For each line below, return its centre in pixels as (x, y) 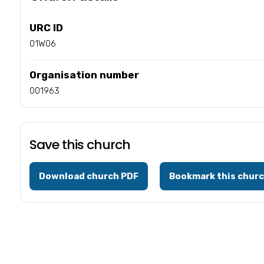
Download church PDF (88, 176)
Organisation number (84, 75)
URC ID (46, 27)
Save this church (80, 144)
